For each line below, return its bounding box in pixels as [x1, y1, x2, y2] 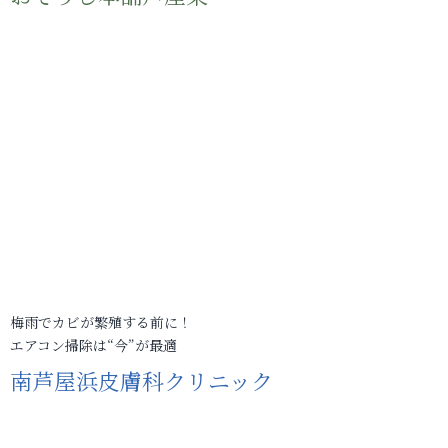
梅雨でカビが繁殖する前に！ [10, 312, 192, 332]
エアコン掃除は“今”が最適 [10, 335, 177, 355]
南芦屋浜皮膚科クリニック [10, 365, 273, 396]
